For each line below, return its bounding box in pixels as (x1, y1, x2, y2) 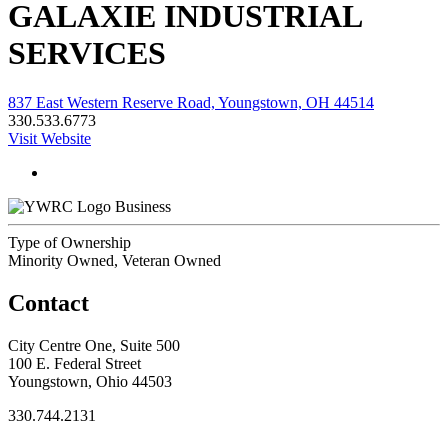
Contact (8, 289, 89, 316)
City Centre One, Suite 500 (8, 336, 180, 354)
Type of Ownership (8, 233, 131, 251)
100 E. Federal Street (8, 354, 141, 372)
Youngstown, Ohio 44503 (8, 372, 172, 390)
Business (115, 197, 171, 215)
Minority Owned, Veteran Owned (8, 251, 221, 269)
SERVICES (8, 35, 166, 72)
